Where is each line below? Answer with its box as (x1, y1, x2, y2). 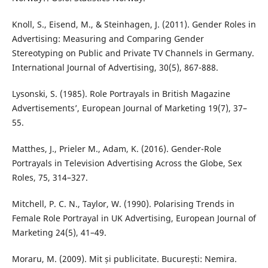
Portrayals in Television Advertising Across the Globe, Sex (11, 157, 242, 169)
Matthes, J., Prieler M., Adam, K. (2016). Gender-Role (11, 142, 221, 154)
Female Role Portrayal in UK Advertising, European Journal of (11, 212, 256, 224)
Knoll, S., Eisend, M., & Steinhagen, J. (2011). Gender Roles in (11, 18, 256, 30)
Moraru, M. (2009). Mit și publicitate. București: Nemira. (11, 252, 237, 264)
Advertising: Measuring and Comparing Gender (11, 32, 204, 44)
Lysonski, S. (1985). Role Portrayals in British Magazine (11, 87, 230, 99)
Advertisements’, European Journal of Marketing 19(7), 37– (11, 102, 247, 114)
